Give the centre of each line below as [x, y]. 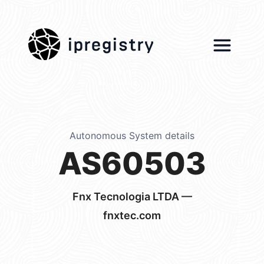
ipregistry [111, 41]
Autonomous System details [132, 136]
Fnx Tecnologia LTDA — [132, 197]
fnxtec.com [132, 215]
